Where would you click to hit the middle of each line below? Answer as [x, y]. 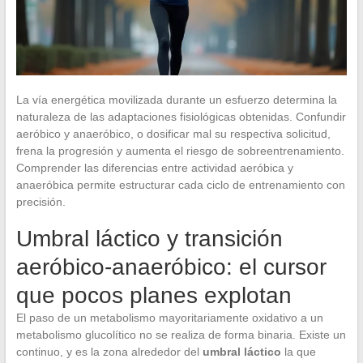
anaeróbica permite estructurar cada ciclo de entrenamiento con [180, 184]
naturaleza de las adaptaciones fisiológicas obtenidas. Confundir [181, 116]
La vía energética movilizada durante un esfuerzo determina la [176, 99]
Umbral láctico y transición [149, 238]
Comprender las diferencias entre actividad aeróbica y [154, 167]
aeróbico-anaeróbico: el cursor [171, 267]
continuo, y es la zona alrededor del [109, 351]
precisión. [41, 201]
